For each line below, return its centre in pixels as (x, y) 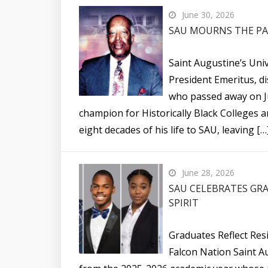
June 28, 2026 (208, 172)
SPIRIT (184, 202)
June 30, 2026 (208, 14)
